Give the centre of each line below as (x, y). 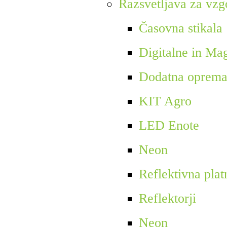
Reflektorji (167, 199)
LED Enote (169, 126)
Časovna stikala (180, 28)
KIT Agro (165, 101)
